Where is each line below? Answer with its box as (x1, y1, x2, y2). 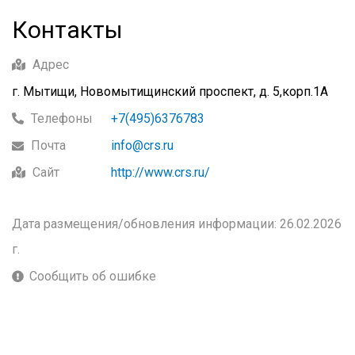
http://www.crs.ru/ (111, 165, 210, 180)
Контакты (12, 16, 123, 44)
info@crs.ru (111, 138, 174, 153)
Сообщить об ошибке (29, 269, 156, 284)
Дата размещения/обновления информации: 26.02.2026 (12, 216, 342, 231)
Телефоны (31, 111, 93, 126)
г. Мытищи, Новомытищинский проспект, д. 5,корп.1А (12, 84, 328, 99)
